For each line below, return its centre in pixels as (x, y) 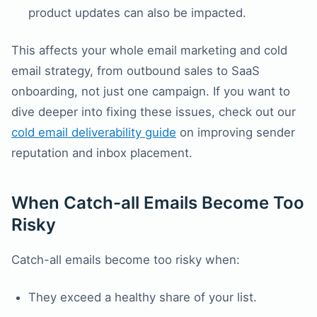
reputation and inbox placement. (102, 153)
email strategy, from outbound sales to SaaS (136, 71)
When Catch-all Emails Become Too (158, 203)
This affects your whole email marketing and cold (149, 51)
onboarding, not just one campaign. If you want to (151, 92)
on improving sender (236, 133)
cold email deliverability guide (94, 133)
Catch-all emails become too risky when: (126, 260)
